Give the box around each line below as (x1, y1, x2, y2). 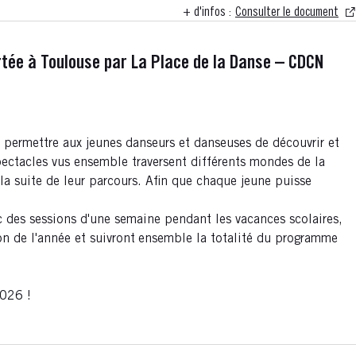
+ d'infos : (183, 6, 231, 19)
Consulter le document (235, 6, 339, 19)
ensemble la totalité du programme (138, 233, 338, 246)
